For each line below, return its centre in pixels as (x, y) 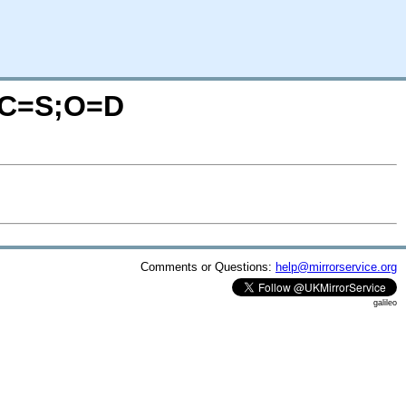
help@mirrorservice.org (336, 266)
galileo (385, 302)
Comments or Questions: (208, 266)
